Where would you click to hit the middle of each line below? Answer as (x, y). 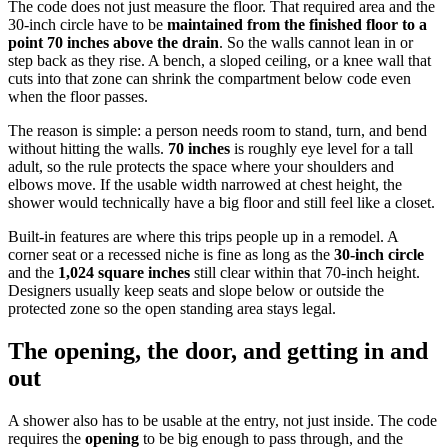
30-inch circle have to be (87, 25)
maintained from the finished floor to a (297, 25)
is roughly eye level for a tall (321, 149)
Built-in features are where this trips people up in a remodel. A (203, 237)
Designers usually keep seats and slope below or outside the (196, 291)
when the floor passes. (78, 97)
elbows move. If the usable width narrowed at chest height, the (205, 185)
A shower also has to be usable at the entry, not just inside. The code (222, 421)
